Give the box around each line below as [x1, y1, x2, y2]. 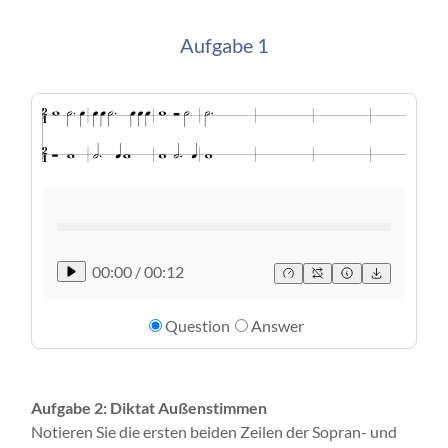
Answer [251, 316, 304, 335]
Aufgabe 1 [179, 33, 269, 58]
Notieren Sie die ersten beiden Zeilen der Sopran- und [31, 422, 397, 441]
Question [165, 316, 230, 335]
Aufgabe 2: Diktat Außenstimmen [31, 398, 267, 417]
